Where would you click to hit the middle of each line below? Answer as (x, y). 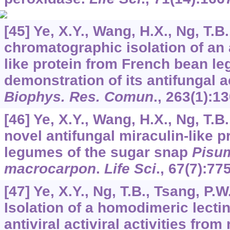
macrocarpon (50, 168)
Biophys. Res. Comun (79, 97)
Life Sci (130, 168)
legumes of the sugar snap (98, 152)
